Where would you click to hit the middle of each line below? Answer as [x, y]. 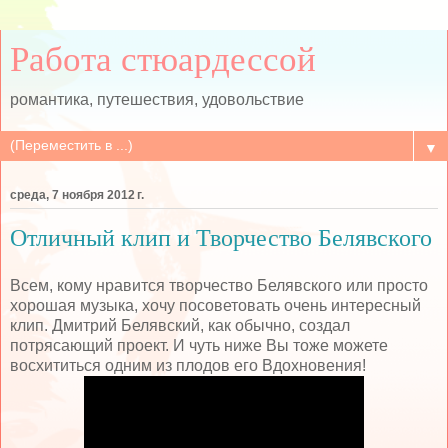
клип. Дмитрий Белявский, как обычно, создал [180, 325]
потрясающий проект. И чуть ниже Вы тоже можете [199, 345]
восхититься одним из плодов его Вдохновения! [188, 365]
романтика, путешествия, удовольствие [157, 99]
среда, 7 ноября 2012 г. [77, 195]
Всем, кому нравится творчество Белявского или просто [219, 285]
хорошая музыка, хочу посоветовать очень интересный [215, 305]
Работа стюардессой [163, 59]
